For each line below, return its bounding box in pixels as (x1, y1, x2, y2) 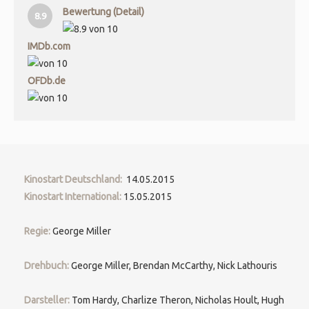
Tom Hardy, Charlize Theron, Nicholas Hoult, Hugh (72, 295, 284, 306)
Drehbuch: (24, 260, 71, 271)
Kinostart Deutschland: (24, 174, 126, 185)
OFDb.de (28, 75, 66, 86)
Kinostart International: (24, 191, 123, 202)
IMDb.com (28, 41, 70, 52)
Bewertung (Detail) (63, 6, 144, 17)
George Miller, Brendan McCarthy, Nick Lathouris (71, 260, 277, 271)
